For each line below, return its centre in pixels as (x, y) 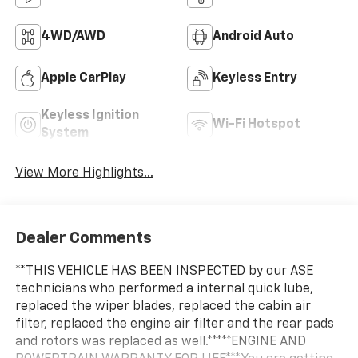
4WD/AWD (73, 36)
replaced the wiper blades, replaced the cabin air (163, 307)
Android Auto (253, 36)
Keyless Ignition (89, 115)
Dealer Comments (83, 239)
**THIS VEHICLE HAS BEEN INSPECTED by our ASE (164, 272)
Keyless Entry (255, 78)
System (64, 133)
